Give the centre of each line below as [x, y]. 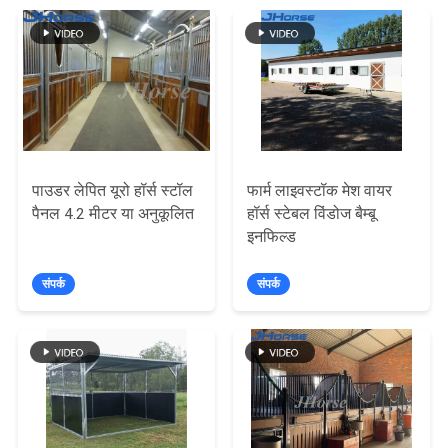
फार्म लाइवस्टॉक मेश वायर [320, 191]
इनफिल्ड [272, 237]
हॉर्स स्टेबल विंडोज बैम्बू [312, 214]
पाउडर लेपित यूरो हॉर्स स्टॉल [113, 191]
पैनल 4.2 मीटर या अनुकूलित [113, 214]
